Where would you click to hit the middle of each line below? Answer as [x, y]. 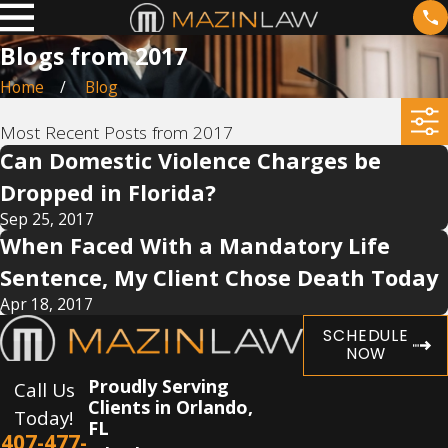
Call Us [44, 390]
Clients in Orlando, [170, 407]
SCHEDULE [366, 336]
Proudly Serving [158, 386]
